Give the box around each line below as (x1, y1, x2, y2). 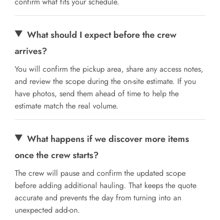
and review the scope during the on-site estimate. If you (15, 75, 196, 87)
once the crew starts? (15, 148, 99, 162)
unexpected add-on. (15, 204, 80, 216)
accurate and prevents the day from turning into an (15, 192, 181, 203)
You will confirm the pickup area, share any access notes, (15, 63, 203, 75)
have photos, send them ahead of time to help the (15, 87, 179, 99)
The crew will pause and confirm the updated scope (15, 167, 186, 179)
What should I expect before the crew (27, 28, 177, 41)
